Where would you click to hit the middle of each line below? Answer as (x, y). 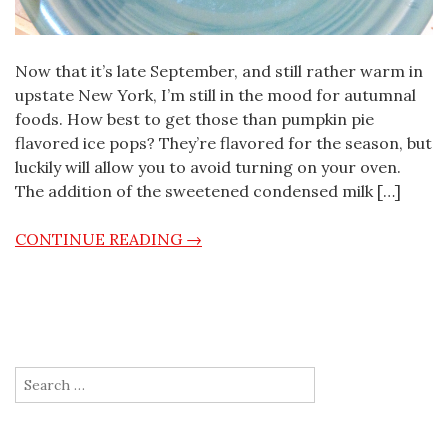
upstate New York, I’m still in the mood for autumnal (215, 95)
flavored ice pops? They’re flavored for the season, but (223, 143)
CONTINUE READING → (108, 239)
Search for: (52, 370)
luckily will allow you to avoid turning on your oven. (208, 167)
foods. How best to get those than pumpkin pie (194, 119)
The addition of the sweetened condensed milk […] (208, 191)
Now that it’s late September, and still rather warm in (219, 71)
